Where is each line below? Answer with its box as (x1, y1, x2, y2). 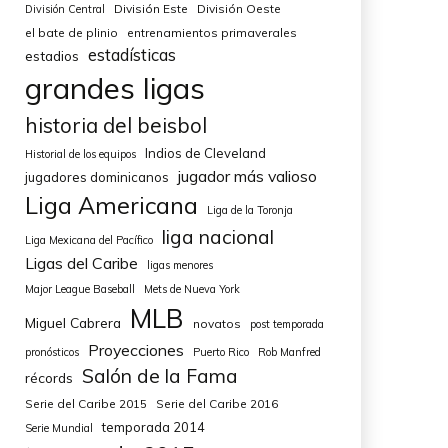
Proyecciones (87, 340, 184, 361)
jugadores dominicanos (24, 169, 169, 186)
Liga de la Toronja (206, 203, 293, 218)
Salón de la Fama (81, 364, 238, 389)
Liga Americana (24, 190, 198, 221)
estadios (24, 47, 79, 65)
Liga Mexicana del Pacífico (24, 233, 153, 248)
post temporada (249, 317, 324, 332)
